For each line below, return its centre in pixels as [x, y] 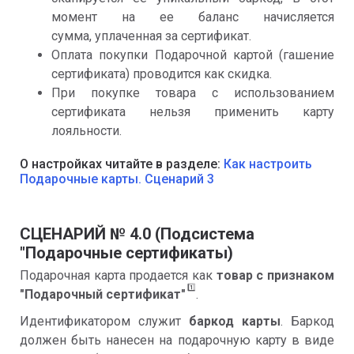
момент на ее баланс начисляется [193, 17]
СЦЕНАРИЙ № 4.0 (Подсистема [137, 234]
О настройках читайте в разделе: [122, 164]
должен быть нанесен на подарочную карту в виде [177, 341]
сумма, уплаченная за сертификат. [151, 36]
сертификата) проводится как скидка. [162, 74]
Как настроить [268, 164]
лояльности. [87, 131]
